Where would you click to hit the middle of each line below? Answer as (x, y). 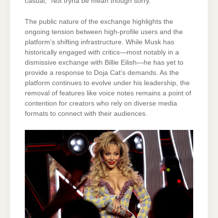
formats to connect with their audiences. (86, 114)
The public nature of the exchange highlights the (99, 22)
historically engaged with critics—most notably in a (102, 53)
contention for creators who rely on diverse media (101, 104)
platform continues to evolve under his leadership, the (107, 83)
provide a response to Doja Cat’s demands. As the (102, 73)
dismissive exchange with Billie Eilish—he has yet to (104, 63)
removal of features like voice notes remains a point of (108, 93)
